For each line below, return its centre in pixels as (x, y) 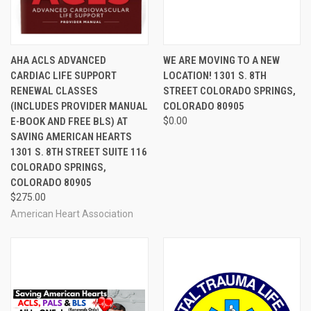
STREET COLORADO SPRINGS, (229, 91)
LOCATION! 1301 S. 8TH (215, 76)
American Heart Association (72, 214)
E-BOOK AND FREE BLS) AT (69, 122)
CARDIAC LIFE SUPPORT (64, 76)
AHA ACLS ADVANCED (58, 61)
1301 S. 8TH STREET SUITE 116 (79, 152)
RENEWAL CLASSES (54, 91)
